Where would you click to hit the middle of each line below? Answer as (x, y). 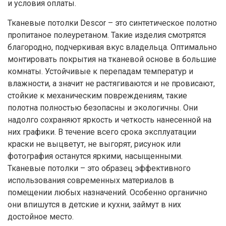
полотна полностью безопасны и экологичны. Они (103, 108)
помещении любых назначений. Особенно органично (107, 193)
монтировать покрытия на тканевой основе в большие (112, 60)
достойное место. (41, 217)
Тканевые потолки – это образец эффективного (99, 168)
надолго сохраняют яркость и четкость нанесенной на (109, 120)
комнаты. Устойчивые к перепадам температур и (100, 72)
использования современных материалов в (91, 181)
